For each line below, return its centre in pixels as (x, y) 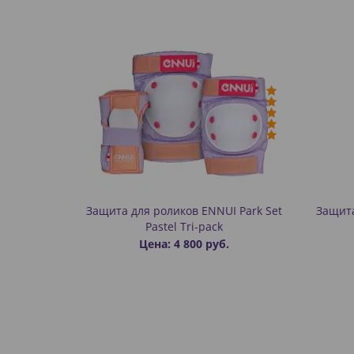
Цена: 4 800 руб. (185, 244)
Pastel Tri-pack (185, 226)
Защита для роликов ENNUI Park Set (185, 211)
